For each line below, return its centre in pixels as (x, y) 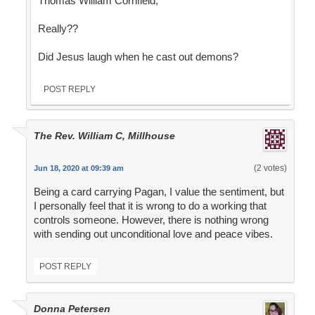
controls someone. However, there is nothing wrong (151, 220)
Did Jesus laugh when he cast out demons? (138, 57)
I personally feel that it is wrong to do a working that (150, 206)
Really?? (58, 29)
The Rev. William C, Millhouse (104, 136)
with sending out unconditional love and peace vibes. (153, 234)
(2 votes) (270, 168)
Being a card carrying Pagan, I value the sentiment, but (159, 192)
